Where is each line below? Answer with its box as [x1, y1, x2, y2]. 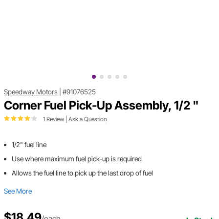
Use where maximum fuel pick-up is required [12, 154, 142, 163]
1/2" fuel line [12, 140, 46, 149]
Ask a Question [68, 115, 107, 123]
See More [4, 187, 32, 196]
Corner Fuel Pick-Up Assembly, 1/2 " [4, 98, 199, 113]
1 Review [43, 115, 64, 123]
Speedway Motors [4, 88, 58, 96]
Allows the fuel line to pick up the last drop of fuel [12, 169, 153, 177]
